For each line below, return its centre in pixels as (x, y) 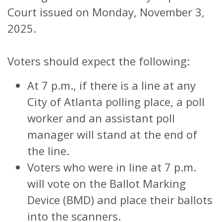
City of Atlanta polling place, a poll (116, 101)
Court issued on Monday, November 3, (106, 12)
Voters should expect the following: (99, 61)
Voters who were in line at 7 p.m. (112, 167)
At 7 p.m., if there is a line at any (111, 85)
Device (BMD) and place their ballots (120, 199)
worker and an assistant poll (101, 118)
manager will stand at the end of (112, 134)
